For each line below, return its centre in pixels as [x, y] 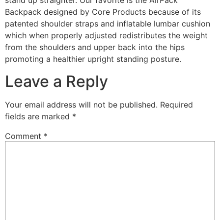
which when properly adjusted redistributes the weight [106, 36]
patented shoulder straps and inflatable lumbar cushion [108, 24]
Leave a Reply [56, 81]
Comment [24, 136]
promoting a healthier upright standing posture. [93, 59]
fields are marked [39, 116]
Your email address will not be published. [81, 104]
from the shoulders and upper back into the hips [95, 47]
